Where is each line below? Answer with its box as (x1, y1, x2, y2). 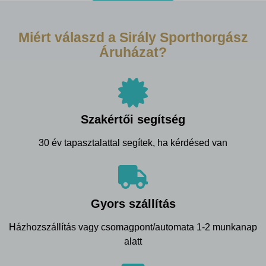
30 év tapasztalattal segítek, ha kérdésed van (39, 137, 227, 148)
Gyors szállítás (90, 197, 176, 210)
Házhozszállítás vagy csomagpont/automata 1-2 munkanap (9, 221, 257, 232)
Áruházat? (99, 44, 167, 60)
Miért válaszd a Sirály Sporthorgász (18, 29, 248, 45)
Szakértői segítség (81, 112, 185, 126)
